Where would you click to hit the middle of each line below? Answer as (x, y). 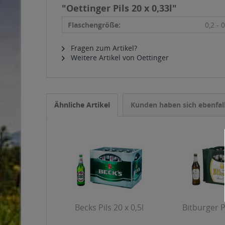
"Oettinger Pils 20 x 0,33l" (119, 8)
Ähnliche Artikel (82, 105)
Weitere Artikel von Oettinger (119, 58)
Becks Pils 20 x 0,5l (109, 207)
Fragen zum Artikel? (103, 48)
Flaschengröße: (94, 25)
